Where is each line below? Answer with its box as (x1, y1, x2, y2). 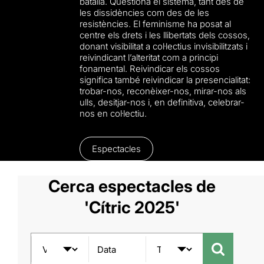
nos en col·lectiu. (80, 108, 147, 119)
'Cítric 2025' (84, 197, 180, 217)
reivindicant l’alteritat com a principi (80, 52, 219, 63)
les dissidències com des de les (80, 7, 210, 18)
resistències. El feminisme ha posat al (80, 18, 232, 29)
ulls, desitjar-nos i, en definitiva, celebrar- (80, 97, 245, 108)
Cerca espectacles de (48, 176, 216, 196)
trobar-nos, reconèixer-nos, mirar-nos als (80, 85, 247, 97)
